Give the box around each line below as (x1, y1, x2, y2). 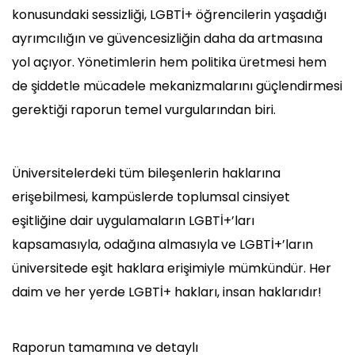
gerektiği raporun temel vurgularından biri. (12, 101, 276, 120)
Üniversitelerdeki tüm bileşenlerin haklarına (12, 164, 281, 183)
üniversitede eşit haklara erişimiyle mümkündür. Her (12, 259, 331, 278)
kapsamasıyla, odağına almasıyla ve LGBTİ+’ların (12, 235, 313, 254)
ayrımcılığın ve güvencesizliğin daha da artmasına (12, 29, 323, 48)
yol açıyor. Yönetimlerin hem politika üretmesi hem (12, 53, 326, 72)
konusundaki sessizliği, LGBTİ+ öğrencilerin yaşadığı (12, 6, 326, 25)
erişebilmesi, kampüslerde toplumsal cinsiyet (12, 188, 290, 207)
